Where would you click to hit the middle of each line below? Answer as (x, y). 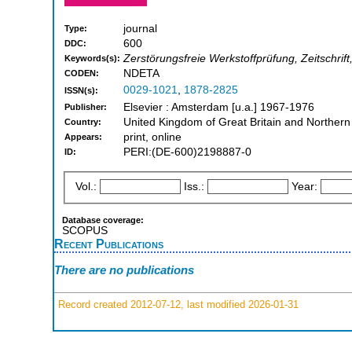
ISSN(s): (81, 91)
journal (140, 29)
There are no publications (124, 270)
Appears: (83, 137)
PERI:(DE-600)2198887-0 (187, 152)
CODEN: (82, 73)
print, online (152, 137)
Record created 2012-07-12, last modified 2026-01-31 (177, 304)
